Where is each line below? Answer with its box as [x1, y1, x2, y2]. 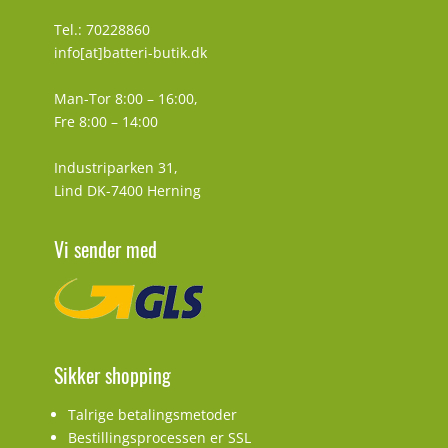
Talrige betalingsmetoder [68, 405, 237, 424]
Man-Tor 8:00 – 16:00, [54, 89, 198, 108]
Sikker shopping [54, 360, 171, 390]
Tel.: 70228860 [54, 20, 150, 39]
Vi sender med [54, 234, 157, 264]
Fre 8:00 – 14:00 [54, 112, 158, 131]
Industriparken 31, [54, 158, 178, 177]
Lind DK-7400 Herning [54, 181, 201, 200]
